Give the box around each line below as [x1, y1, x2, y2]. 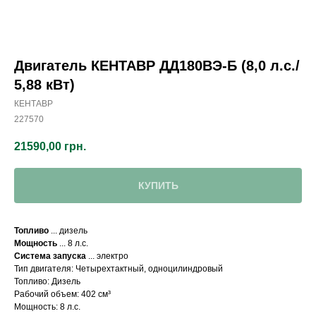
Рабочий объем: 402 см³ [14, 289, 111, 300]
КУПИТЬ [138, 180, 178, 192]
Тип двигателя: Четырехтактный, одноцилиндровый [14, 264, 223, 274]
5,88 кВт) [14, 77, 75, 92]
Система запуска [14, 251, 86, 262]
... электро [86, 251, 128, 262]
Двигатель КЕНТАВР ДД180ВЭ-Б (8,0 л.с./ [14, 58, 300, 73]
